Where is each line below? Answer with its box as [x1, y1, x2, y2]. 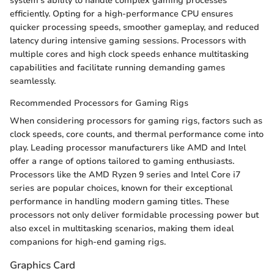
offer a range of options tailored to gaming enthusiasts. [10, 155, 234, 168]
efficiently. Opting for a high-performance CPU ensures [10, 8, 233, 20]
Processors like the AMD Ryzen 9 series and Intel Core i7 [10, 169, 240, 181]
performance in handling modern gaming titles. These [10, 196, 229, 208]
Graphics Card [10, 258, 75, 273]
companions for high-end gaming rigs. [10, 236, 166, 248]
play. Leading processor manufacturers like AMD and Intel [10, 142, 246, 154]
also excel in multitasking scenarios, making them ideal [10, 223, 234, 235]
